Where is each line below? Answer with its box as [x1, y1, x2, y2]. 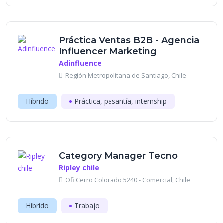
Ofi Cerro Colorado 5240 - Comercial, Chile [65, 175, 190, 184]
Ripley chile [59, 163, 99, 172]
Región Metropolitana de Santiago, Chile [65, 71, 186, 80]
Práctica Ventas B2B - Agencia [59, 35, 199, 46]
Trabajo [74, 201, 100, 210]
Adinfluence [59, 58, 102, 68]
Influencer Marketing [59, 46, 157, 57]
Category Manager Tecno [59, 150, 178, 161]
